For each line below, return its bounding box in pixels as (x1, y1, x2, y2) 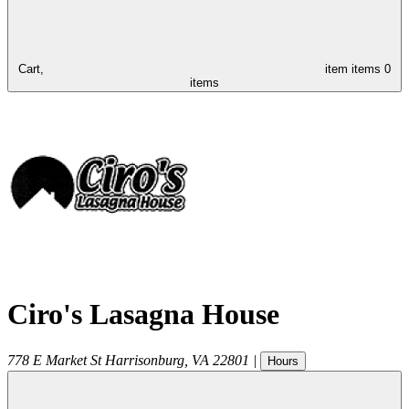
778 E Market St (7, 351, 101, 368)
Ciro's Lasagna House (7, 298, 279, 331)
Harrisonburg (105, 351, 184, 368)
